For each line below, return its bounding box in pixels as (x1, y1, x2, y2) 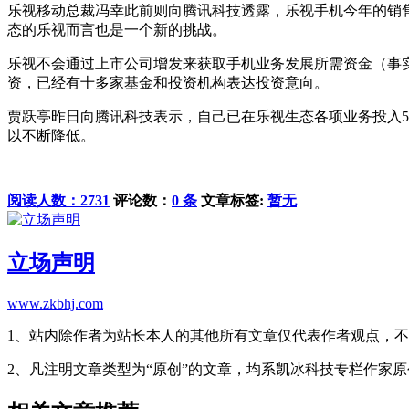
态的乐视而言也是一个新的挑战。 (7, 21, 226, 37)
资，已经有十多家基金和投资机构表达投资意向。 (7, 74, 329, 90)
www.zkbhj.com (7, 295, 103, 311)
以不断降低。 (7, 127, 95, 143)
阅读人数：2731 (7, 192, 110, 208)
